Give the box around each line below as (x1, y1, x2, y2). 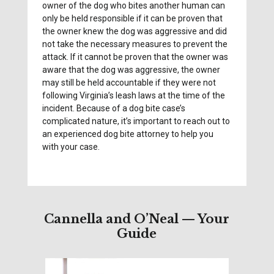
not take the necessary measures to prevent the (42, 39, 228, 50)
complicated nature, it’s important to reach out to (42, 116, 231, 127)
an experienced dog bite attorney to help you (42, 129, 214, 139)
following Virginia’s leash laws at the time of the (42, 91, 226, 101)
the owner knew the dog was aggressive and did (42, 26, 228, 37)
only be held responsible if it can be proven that (42, 13, 223, 24)
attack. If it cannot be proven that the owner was (42, 52, 229, 62)
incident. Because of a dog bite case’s (42, 103, 186, 114)
